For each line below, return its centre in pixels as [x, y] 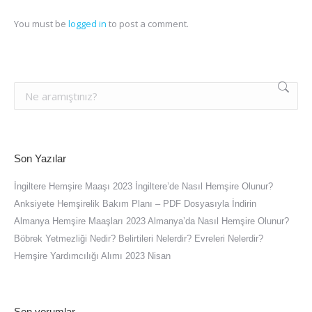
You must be [41, 23]
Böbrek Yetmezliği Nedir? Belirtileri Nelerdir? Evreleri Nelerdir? [139, 238]
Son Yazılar [40, 158]
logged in [87, 23]
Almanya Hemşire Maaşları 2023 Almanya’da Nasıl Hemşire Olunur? [151, 221]
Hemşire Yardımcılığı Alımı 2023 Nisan [92, 256]
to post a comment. [148, 23]
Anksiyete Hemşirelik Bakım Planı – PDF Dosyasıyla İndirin [135, 203]
